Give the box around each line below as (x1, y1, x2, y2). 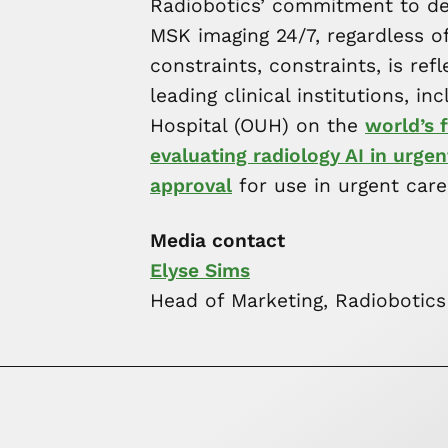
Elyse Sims (150, 258, 250, 282)
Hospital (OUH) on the (150, 113, 365, 137)
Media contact (150, 228, 285, 252)
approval (150, 173, 232, 197)
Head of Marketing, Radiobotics (150, 288, 446, 312)
